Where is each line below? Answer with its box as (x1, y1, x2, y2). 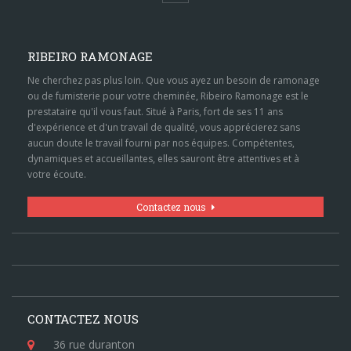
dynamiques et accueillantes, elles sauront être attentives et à (27, 151, 299, 165)
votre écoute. (27, 167, 86, 181)
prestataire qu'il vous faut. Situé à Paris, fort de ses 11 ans (27, 104, 283, 118)
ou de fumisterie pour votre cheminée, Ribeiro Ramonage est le (27, 89, 309, 103)
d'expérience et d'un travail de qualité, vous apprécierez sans (27, 120, 300, 134)
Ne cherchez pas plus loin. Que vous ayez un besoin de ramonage (27, 73, 320, 87)
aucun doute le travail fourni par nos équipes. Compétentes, (27, 136, 295, 150)
